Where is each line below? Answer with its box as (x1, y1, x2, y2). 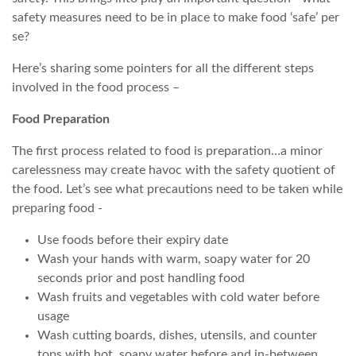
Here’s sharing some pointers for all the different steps (12, 61, 314, 75)
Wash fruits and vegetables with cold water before (37, 290, 319, 304)
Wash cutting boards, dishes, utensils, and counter (37, 328, 317, 342)
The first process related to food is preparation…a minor (12, 144, 323, 157)
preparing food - (12, 201, 106, 215)
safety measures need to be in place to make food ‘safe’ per (12, 10, 339, 24)
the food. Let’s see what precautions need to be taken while (12, 182, 342, 195)
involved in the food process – (12, 80, 180, 94)
